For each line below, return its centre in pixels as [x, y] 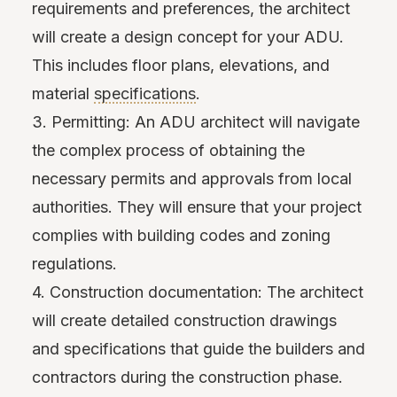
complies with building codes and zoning [181, 235]
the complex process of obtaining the [168, 150]
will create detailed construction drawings [184, 320]
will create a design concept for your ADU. [188, 36]
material [63, 93]
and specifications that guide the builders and [198, 348]
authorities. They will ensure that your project [197, 206]
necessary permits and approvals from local [192, 178]
